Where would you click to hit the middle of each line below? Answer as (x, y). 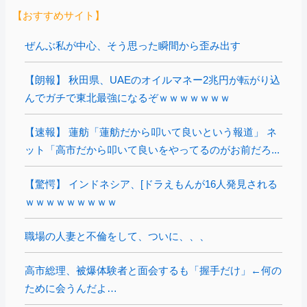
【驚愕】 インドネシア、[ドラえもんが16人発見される (151, 184)
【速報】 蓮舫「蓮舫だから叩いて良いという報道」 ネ (151, 132)
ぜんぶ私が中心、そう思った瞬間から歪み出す (133, 45)
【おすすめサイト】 (59, 15)
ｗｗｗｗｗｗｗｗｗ (71, 201)
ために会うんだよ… (71, 288)
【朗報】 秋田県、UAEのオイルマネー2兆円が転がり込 (152, 79)
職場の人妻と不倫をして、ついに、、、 (117, 236)
